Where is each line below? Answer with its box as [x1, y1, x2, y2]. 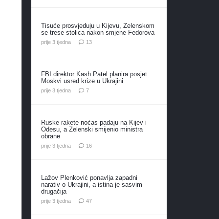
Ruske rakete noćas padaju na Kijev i [41, 118, 147, 126]
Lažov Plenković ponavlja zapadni [41, 174, 137, 181]
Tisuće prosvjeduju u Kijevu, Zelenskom [41, 22, 154, 29]
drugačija [41, 187, 66, 195]
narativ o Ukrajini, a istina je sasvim [41, 180, 142, 188]
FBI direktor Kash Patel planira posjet [41, 70, 147, 78]
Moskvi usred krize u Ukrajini [41, 77, 123, 85]
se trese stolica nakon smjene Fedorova [41, 28, 154, 36]
